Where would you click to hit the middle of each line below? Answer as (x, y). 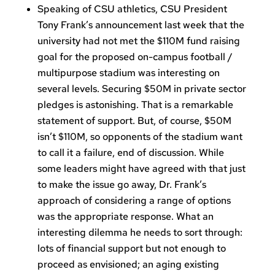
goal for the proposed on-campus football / (135, 56)
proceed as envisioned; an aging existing (128, 264)
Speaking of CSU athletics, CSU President (132, 9)
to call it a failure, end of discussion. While (130, 152)
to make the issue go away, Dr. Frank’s (122, 184)
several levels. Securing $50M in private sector (141, 88)
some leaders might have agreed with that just (141, 168)
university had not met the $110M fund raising (138, 41)
